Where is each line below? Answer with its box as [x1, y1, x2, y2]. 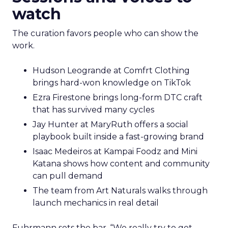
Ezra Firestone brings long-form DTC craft [33, 93, 203, 103]
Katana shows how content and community [33, 159, 210, 169]
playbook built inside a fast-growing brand [33, 132, 204, 142]
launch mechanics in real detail [33, 198, 159, 208]
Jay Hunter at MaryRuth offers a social [33, 120, 188, 130]
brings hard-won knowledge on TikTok [33, 78, 191, 88]
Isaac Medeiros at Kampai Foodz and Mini [33, 147, 197, 157]
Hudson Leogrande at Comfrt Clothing [33, 66, 190, 76]
